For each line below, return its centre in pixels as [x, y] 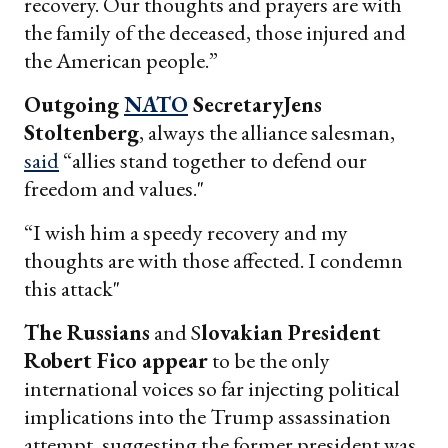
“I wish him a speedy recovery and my [186, 233]
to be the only [269, 361]
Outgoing [74, 105]
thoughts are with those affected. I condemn [213, 261]
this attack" [72, 289]
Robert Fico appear [116, 361]
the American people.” [121, 61]
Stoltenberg [81, 133]
